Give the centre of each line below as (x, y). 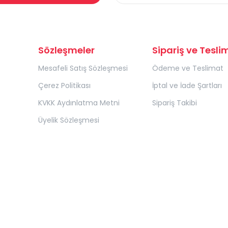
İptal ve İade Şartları (187, 86)
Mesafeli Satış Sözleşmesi (83, 68)
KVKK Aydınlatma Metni (79, 103)
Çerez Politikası (64, 86)
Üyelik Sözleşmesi (69, 120)
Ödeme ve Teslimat (188, 68)
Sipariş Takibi (174, 103)
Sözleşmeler (66, 50)
